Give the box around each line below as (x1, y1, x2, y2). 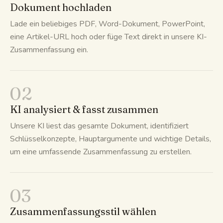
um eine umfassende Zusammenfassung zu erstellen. (10, 146, 192, 157)
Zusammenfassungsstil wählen (10, 205, 156, 218)
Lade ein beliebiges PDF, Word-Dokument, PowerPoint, (10, 18, 205, 29)
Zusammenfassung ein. (10, 44, 88, 55)
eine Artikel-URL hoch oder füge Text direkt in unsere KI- (10, 31, 207, 42)
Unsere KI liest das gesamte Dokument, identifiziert (10, 120, 189, 131)
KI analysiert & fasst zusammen (10, 103, 158, 115)
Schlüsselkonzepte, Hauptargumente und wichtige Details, (10, 133, 211, 144)
